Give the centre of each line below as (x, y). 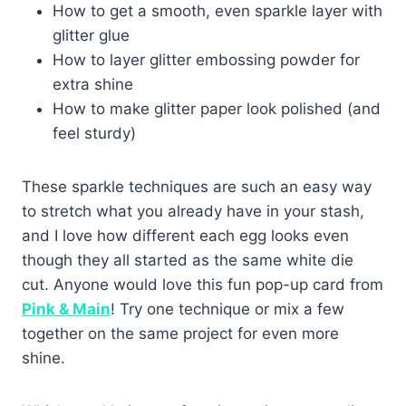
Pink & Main (66, 309)
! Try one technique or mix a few (227, 309)
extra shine (93, 84)
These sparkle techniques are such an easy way (197, 186)
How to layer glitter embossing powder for (206, 59)
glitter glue (91, 35)
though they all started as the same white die (188, 260)
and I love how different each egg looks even (185, 235)
